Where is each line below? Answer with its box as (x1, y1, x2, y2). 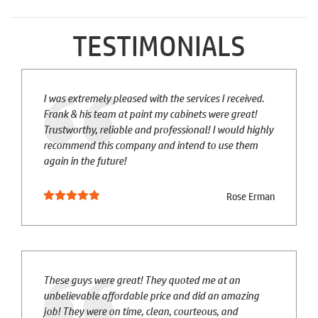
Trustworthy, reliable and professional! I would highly (43, 123, 273, 136)
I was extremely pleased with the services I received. (43, 92, 264, 104)
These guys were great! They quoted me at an (43, 273, 240, 286)
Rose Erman (226, 190, 275, 202)
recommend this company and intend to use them (43, 138, 258, 151)
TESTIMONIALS (72, 28, 246, 62)
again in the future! (43, 154, 126, 167)
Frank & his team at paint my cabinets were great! (43, 107, 257, 120)
